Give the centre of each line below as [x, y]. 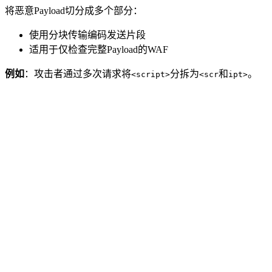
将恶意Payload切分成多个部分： [74, 10]
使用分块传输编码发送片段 [87, 35]
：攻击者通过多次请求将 [78, 73]
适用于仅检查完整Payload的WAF [99, 49]
